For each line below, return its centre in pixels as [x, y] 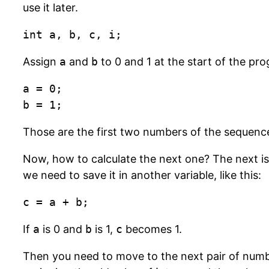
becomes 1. [152, 229]
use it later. [50, 8]
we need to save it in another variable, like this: [142, 175]
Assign [41, 62]
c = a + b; [56, 202]
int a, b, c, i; [72, 35]
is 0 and [62, 229]
